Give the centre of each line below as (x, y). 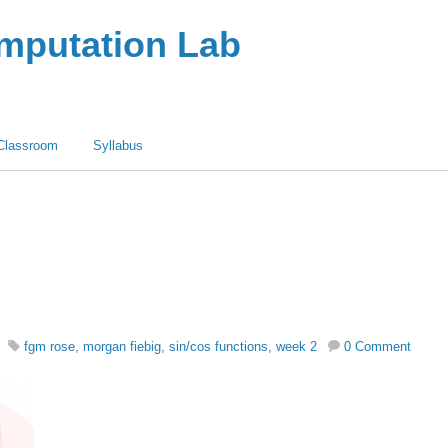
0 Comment (377, 346)
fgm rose (49, 346)
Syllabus (118, 145)
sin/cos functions (218, 346)
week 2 (296, 346)
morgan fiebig (122, 346)
